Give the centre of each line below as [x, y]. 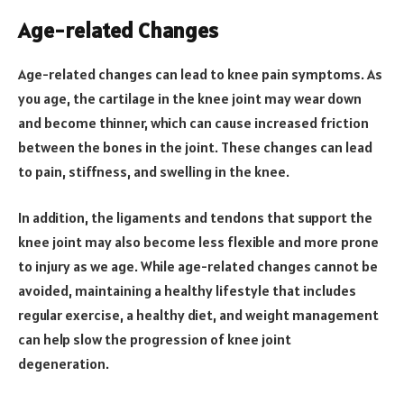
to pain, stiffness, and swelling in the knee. [154, 171]
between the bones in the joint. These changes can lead [195, 147]
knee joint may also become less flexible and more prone [198, 242]
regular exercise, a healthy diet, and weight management [198, 315]
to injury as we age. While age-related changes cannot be [198, 266]
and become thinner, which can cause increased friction [193, 122]
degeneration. [66, 364]
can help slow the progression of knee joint [155, 340]
